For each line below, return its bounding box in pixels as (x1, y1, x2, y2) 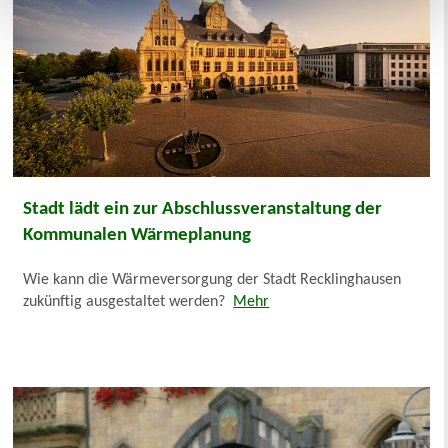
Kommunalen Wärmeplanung (23, 225, 252, 245)
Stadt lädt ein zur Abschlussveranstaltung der (23, 199, 383, 219)
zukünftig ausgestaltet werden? (23, 293, 234, 310)
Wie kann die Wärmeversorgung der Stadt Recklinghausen (23, 271, 402, 288)
